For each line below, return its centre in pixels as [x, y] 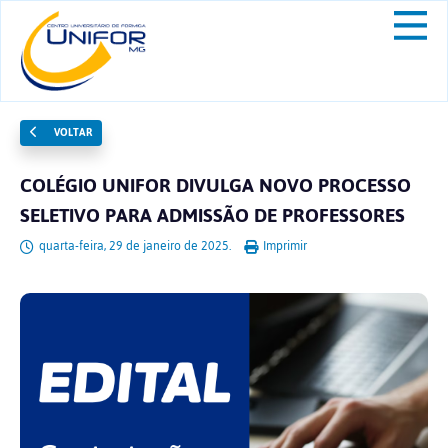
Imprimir [283, 246]
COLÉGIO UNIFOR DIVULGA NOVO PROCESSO [215, 185]
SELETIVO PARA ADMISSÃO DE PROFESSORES [212, 215]
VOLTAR [71, 132]
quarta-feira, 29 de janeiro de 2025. [135, 246]
